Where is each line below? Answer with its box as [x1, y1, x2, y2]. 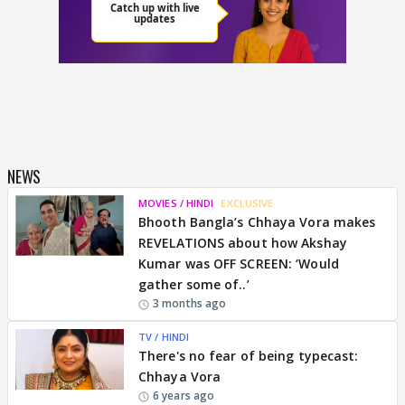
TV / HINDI [138, 329, 189, 344]
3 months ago [153, 295, 227, 311]
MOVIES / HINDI [138, 195, 214, 210]
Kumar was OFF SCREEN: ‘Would [138, 254, 339, 272]
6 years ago [153, 387, 215, 403]
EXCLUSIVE [221, 195, 274, 210]
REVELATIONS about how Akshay [138, 233, 347, 251]
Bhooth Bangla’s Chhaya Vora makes [138, 212, 376, 231]
